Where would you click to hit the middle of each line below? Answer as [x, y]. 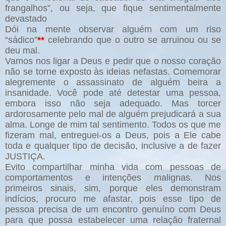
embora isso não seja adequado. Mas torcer [113, 104]
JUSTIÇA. [25, 157]
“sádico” [21, 40]
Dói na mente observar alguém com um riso [113, 30]
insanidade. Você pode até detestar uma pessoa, [113, 93]
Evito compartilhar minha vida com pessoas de [113, 167]
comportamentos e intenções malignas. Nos [113, 178]
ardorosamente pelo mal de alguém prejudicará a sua [113, 114]
